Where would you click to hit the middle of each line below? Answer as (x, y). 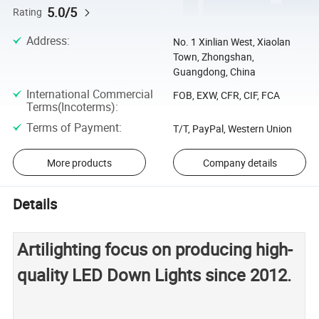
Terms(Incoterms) (70, 106)
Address (46, 41)
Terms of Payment (72, 127)
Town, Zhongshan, (213, 57)
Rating (28, 12)
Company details (240, 162)
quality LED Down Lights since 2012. (157, 274)
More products (79, 162)
